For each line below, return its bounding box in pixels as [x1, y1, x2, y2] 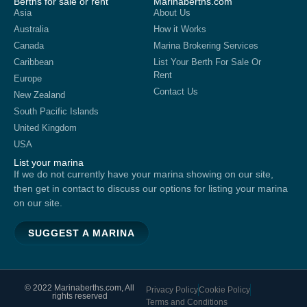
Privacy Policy [145, 284, 198, 295]
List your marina [14, 157, 84, 169]
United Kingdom [14, 123, 77, 134]
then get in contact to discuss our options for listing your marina [14, 183, 288, 195]
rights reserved [51, 291, 108, 301]
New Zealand [14, 90, 65, 101]
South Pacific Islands [14, 106, 99, 117]
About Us [153, 8, 191, 19]
